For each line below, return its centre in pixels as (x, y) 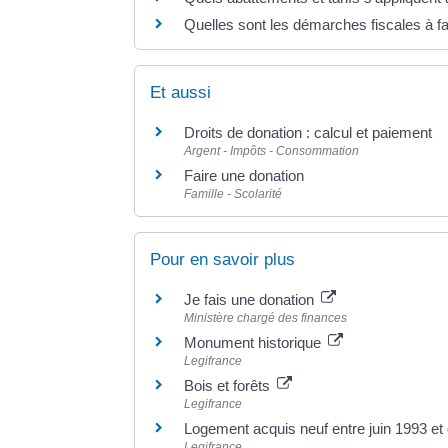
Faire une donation (246, 176)
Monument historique (255, 343)
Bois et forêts (229, 386)
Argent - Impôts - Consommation (272, 151)
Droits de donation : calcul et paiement (308, 133)
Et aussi (181, 93)
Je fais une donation (251, 300)
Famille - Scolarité (233, 194)
